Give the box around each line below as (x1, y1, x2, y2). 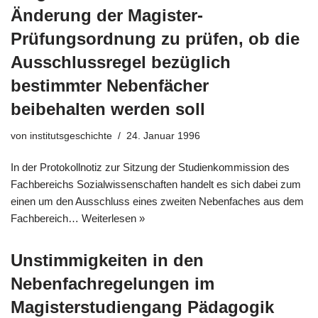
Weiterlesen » (82, 212, 145, 224)
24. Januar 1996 (126, 130, 200, 141)
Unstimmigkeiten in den (11, 250, 204, 270)
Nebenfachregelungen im (11, 273, 214, 293)
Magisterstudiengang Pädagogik (11, 297, 274, 317)
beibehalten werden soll (11, 99, 205, 119)
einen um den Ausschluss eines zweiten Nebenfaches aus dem (11, 194, 304, 207)
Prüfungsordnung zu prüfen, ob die (11, 28, 300, 48)
